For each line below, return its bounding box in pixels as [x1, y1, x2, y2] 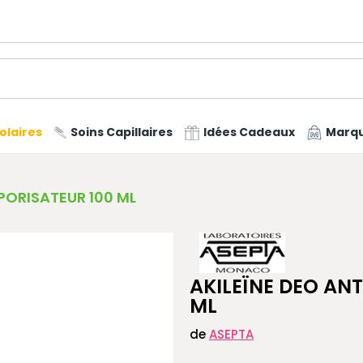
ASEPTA [209, 326, 254, 344]
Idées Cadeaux [203, 124, 295, 141]
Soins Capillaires [70, 124, 173, 141]
